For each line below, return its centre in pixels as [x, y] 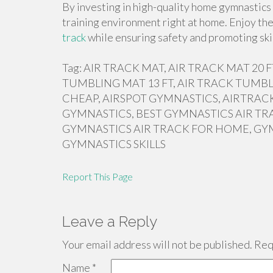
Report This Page [97, 176]
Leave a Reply [110, 222]
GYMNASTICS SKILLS [114, 144]
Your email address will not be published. [157, 244]
